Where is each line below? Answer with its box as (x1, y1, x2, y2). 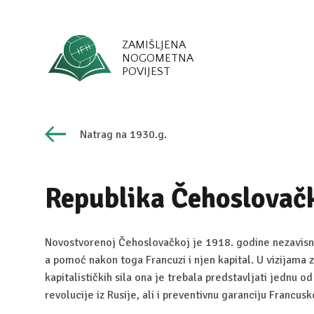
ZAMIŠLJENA (122, 39, 186, 51)
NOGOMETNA (122, 52, 193, 64)
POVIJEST (122, 65, 170, 78)
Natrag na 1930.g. (80, 128, 167, 142)
